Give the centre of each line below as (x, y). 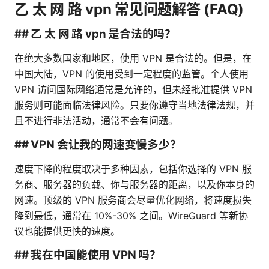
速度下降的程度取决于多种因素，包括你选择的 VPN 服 (133, 169)
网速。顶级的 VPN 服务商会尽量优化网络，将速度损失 (133, 200)
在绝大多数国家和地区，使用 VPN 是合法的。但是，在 (133, 59)
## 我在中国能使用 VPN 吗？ (88, 255)
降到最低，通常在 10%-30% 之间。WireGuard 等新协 (131, 216)
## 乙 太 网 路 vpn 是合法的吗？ (95, 34)
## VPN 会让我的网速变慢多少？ (98, 145)
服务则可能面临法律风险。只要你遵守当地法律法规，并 (134, 105)
